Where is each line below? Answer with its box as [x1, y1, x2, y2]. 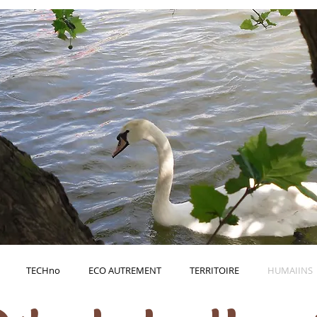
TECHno [26, 264, 60, 277]
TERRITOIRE [190, 264, 239, 277]
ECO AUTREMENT [88, 264, 161, 277]
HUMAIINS [267, 264, 313, 277]
